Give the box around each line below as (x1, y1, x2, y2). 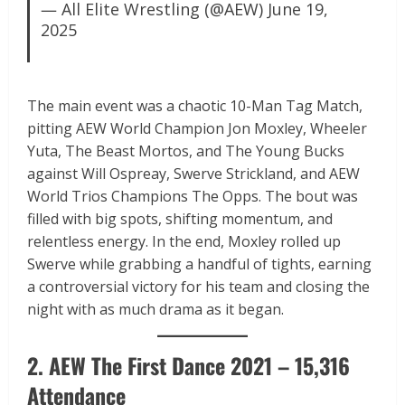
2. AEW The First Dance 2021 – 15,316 (27, 348, 350, 381)
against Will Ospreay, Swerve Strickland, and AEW (27, 163, 360, 184)
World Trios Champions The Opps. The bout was (27, 185, 358, 206)
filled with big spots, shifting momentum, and (27, 208, 333, 229)
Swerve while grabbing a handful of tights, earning (27, 253, 372, 274)
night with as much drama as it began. (27, 298, 284, 319)
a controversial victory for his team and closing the (27, 276, 370, 297)
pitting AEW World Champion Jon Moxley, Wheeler (27, 118, 367, 138)
